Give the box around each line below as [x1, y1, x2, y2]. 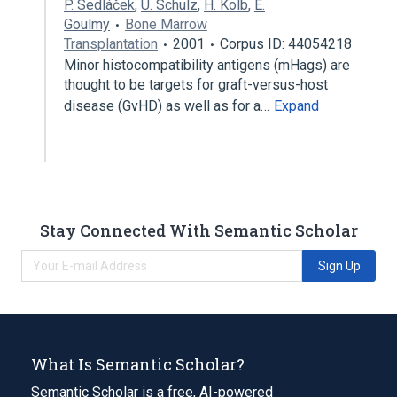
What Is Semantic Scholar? [31, 353, 245, 375]
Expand [274, 97, 319, 114]
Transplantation [64, 35, 158, 52]
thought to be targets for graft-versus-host [64, 76, 328, 93]
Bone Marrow [125, 16, 207, 33]
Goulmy [64, 16, 110, 33]
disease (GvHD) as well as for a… [64, 97, 273, 114]
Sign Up [317, 258, 361, 273]
